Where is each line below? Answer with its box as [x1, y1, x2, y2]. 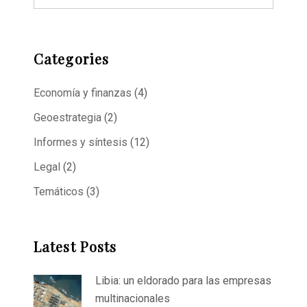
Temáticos [34, 185, 84, 199]
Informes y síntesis [34, 136, 127, 149]
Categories [34, 49, 109, 69]
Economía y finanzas [34, 86, 132, 100]
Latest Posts [34, 237, 117, 256]
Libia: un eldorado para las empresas [95, 274, 271, 288]
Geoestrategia [34, 111, 101, 125]
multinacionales [95, 292, 170, 306]
